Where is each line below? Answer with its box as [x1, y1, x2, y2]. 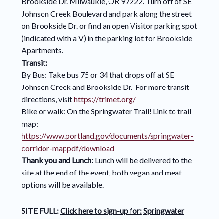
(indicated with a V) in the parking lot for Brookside [21, 33, 192, 43]
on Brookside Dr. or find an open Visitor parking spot [21, 21, 197, 31]
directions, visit [21, 94, 74, 104]
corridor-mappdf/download [21, 143, 114, 153]
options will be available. [21, 180, 104, 190]
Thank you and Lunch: [21, 155, 95, 165]
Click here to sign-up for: [60, 206, 142, 216]
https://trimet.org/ [73, 94, 136, 104]
